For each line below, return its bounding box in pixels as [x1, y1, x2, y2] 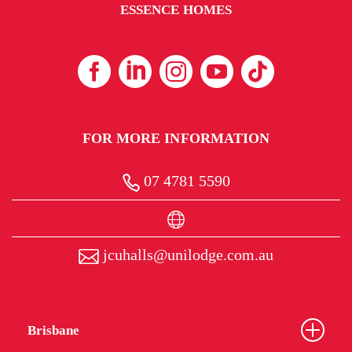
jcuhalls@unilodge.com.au [99, 245, 273, 263]
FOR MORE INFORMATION [82, 130, 270, 146]
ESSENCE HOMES [119, 2, 233, 17]
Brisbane [27, 322, 79, 338]
